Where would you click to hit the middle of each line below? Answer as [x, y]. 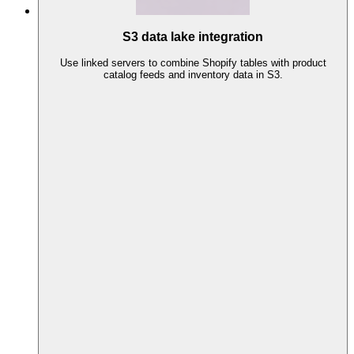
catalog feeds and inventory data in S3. [193, 74]
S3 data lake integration [193, 36]
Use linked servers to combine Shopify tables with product [193, 62]
